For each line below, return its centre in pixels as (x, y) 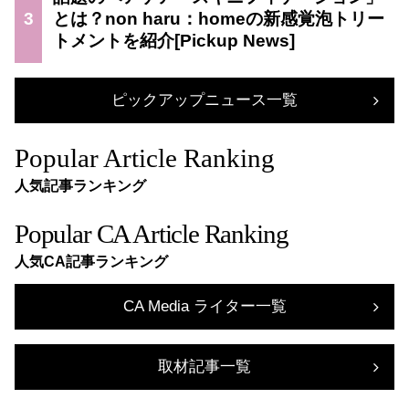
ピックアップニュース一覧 (204, 100)
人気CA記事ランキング (91, 261)
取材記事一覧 (204, 366)
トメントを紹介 (114, 40)
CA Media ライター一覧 (204, 306)
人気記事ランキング (80, 185)
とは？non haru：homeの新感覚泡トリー (219, 18)
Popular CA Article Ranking (152, 233)
